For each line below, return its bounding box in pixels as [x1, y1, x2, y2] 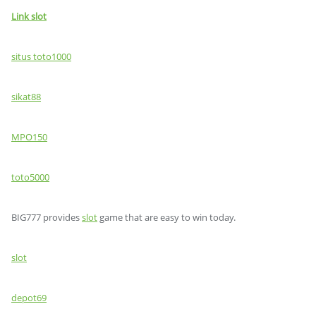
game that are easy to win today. [97, 211, 236, 224]
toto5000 [11, 171, 49, 183]
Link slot [11, 10, 47, 23]
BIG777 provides [11, 211, 82, 224]
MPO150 [11, 130, 47, 143]
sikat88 [11, 90, 41, 103]
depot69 [11, 291, 47, 304]
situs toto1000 [11, 50, 71, 63]
